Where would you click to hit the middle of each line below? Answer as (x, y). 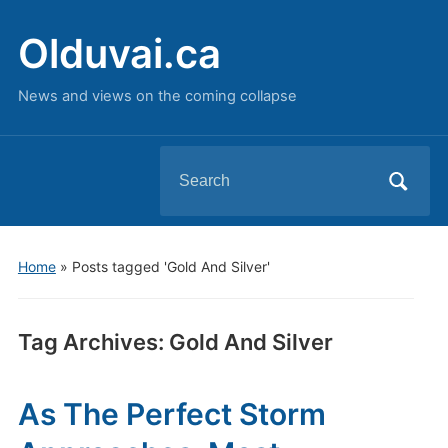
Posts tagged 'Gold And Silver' (170, 266)
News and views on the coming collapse (157, 96)
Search (185, 162)
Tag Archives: (93, 342)
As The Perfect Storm (171, 414)
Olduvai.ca (119, 53)
